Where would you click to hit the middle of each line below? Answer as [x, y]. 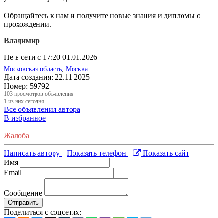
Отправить [23, 202]
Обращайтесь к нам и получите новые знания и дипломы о [102, 15]
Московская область [33, 69]
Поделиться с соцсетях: [43, 212]
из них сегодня [26, 101]
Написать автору [33, 153]
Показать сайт [165, 153]
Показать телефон [97, 153]
